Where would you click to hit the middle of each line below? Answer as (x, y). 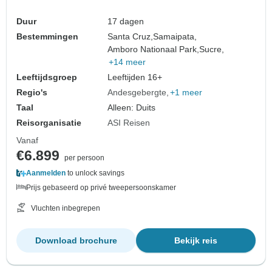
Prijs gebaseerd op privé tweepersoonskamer (101, 188)
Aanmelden (46, 173)
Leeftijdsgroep (47, 77)
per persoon (84, 158)
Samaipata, (175, 37)
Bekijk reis (196, 241)
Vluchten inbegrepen (66, 209)
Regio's (32, 93)
